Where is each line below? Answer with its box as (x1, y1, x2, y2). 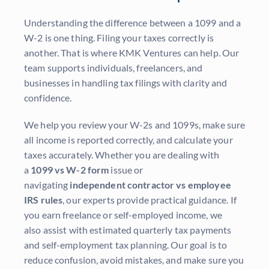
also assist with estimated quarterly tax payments (24, 224, 232, 236)
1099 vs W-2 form (31, 164, 109, 176)
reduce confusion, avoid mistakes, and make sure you (24, 254, 244, 266)
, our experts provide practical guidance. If (62, 194, 237, 206)
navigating (24, 179, 70, 191)
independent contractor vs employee (70, 179, 231, 191)
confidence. (24, 92, 72, 104)
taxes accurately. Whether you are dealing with (24, 149, 219, 161)
